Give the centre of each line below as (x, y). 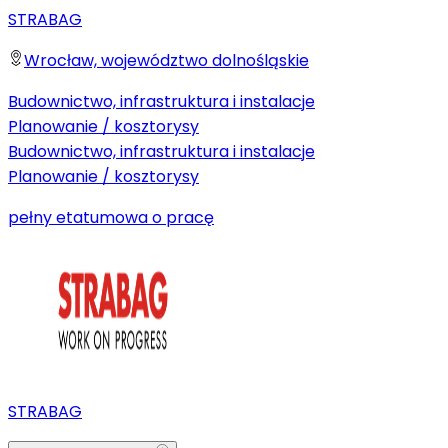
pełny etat (49, 217)
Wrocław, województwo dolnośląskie (166, 60)
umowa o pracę (152, 217)
